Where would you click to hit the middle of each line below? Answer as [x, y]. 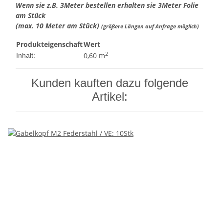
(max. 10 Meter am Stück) [58, 26]
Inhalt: [26, 55]
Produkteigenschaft [49, 44]
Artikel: [109, 97]
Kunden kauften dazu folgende [109, 83]
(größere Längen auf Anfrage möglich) [150, 27]
